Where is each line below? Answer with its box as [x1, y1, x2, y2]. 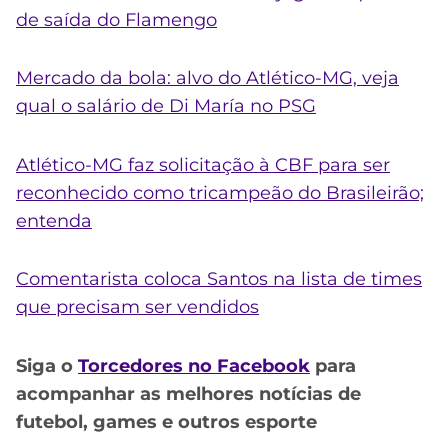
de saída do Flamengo [16, 8, 217, 31]
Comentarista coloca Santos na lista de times [16, 268, 422, 291]
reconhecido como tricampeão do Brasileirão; [16, 181, 424, 204]
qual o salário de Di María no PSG [16, 95, 316, 118]
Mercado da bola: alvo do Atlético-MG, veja [16, 67, 399, 90]
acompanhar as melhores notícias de [16, 383, 361, 405]
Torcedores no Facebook [78, 355, 310, 377]
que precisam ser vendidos [16, 296, 259, 319]
